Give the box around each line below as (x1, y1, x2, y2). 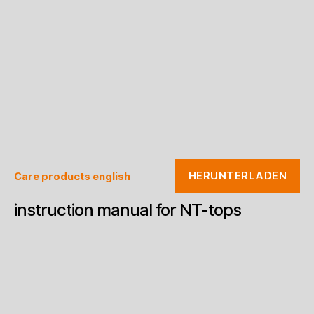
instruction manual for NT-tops (14, 200, 242, 221)
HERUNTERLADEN (188, 169, 287, 183)
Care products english (14, 170, 130, 182)
